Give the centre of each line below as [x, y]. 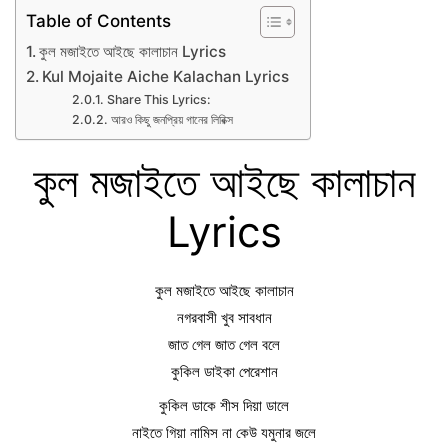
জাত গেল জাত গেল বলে [224, 344]
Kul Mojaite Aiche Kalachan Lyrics [166, 76]
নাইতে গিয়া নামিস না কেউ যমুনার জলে [224, 432]
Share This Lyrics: [158, 99]
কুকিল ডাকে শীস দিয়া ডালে [224, 405]
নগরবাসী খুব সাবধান [224, 317]
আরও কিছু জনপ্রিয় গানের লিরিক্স [171, 119]
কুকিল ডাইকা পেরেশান [224, 371]
